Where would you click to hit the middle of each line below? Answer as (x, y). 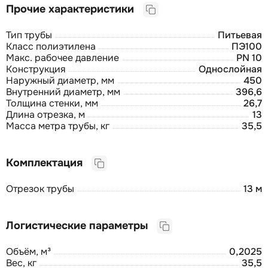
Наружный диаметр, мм (60, 80)
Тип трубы (29, 35)
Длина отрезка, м (45, 114)
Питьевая (240, 35)
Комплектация (49, 162)
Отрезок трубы (40, 188)
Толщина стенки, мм (52, 103)
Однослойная (230, 69)
